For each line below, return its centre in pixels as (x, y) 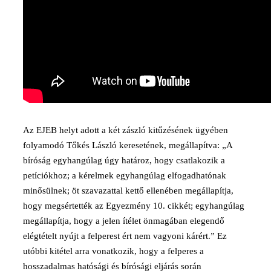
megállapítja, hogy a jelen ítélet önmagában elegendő (124, 220)
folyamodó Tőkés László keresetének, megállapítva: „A (128, 145)
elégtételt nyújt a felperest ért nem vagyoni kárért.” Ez (125, 236)
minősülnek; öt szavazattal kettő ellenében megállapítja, (128, 190)
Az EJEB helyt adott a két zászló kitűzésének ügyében (126, 130)
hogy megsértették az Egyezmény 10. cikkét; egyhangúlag (134, 205)
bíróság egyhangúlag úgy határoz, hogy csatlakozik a (124, 160)
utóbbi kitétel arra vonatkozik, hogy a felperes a (113, 251)
